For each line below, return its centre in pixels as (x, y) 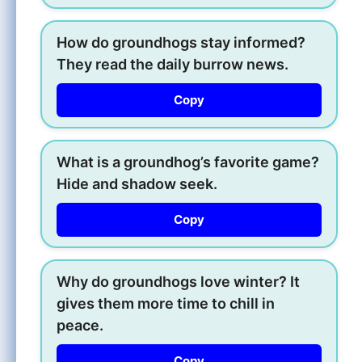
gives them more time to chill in (166, 303)
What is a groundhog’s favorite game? (188, 162)
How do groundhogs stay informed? (181, 42)
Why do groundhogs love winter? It (178, 281)
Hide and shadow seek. (137, 183)
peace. (80, 325)
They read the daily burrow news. (173, 64)
